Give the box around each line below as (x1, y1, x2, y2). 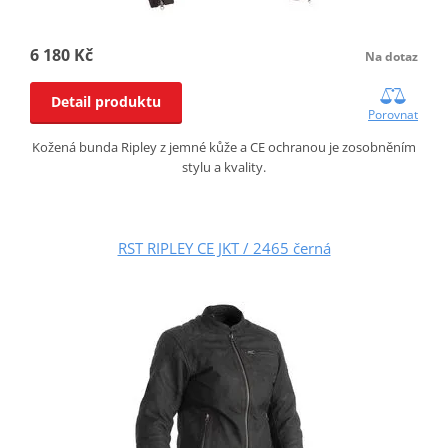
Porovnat (368, 106, 419, 124)
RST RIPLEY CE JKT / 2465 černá (117, 238, 331, 259)
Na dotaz (365, 48, 419, 66)
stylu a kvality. (182, 158, 266, 177)
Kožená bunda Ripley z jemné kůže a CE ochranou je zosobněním (32, 138, 416, 157)
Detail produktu (50, 92, 161, 112)
